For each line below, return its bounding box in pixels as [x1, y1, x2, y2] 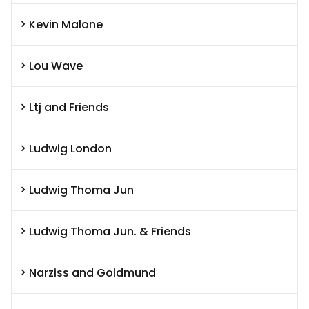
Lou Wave [29, 57, 83, 74]
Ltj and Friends [29, 99, 109, 115]
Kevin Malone [29, 16, 103, 32]
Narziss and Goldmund [29, 264, 156, 281]
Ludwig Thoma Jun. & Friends [29, 223, 191, 239]
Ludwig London [29, 140, 112, 157]
